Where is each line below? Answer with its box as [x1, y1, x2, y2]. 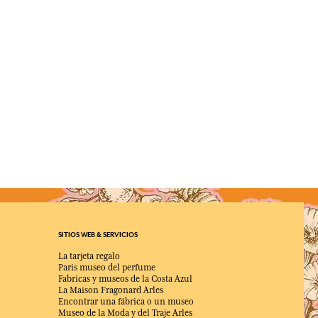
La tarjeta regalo [58, 251, 120, 261]
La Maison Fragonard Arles [58, 285, 163, 295]
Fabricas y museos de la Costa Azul [58, 274, 192, 284]
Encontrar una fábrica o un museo [58, 297, 194, 307]
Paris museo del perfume [58, 263, 155, 273]
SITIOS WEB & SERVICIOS [58, 231, 138, 239]
